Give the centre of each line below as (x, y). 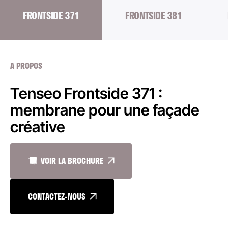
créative (38, 127)
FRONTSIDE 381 (154, 15)
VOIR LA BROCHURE (72, 161)
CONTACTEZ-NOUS (57, 196)
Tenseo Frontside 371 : (86, 93)
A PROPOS (26, 65)
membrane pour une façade (105, 110)
